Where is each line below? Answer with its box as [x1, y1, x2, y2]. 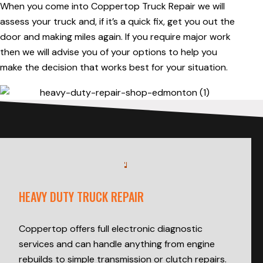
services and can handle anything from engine [19, 238, 215, 251]
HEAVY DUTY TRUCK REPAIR [19, 188, 144, 206]
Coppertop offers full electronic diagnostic [19, 222, 203, 235]
